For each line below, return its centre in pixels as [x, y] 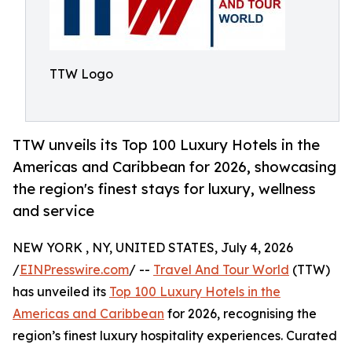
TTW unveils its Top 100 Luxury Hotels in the [166, 145]
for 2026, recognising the [240, 314]
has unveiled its [61, 292]
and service [53, 211]
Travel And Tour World [221, 270]
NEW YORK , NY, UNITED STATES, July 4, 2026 [153, 248]
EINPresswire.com [74, 270]
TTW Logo [81, 74]
